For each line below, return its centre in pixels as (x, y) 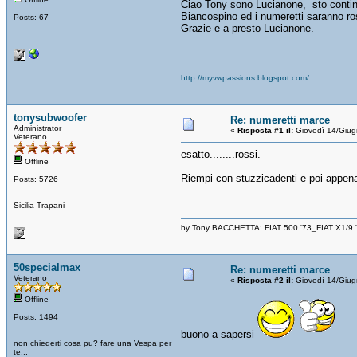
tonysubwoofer (50, 117)
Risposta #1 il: (265, 130)
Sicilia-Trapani (39, 205)
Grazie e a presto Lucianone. (247, 28)
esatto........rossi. (221, 154)
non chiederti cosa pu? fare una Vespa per (92, 343)
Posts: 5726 (36, 178)
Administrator (37, 127)
